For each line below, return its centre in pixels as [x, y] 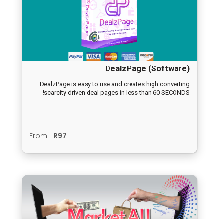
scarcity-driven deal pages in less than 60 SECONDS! [117, 93]
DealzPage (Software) [147, 69]
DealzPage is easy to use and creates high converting [115, 84]
